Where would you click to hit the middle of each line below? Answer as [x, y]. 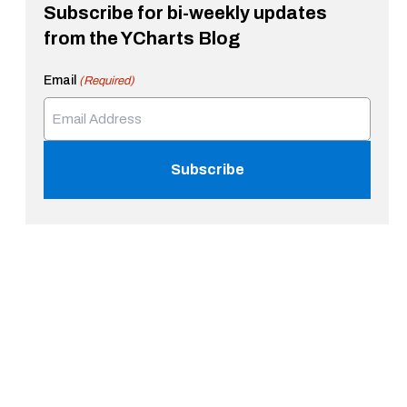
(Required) [107, 81]
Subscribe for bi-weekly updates [185, 13]
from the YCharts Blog [142, 39]
